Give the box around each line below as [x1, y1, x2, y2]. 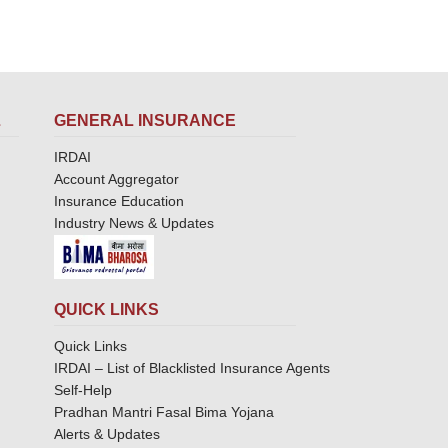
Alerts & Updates [53, 425, 160, 442]
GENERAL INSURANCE [53, 111, 236, 129]
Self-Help [53, 381, 112, 398]
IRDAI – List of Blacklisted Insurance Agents [53, 359, 330, 376]
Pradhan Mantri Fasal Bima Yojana [53, 403, 274, 420]
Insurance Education [53, 192, 184, 209]
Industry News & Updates [53, 214, 214, 231]
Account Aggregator [53, 170, 179, 187]
